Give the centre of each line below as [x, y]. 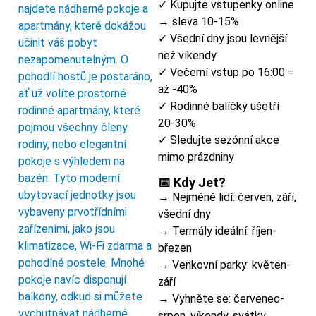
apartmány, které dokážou [82, 25]
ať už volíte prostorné [72, 93]
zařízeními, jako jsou [67, 229]
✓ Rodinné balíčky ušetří [219, 107]
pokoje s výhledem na [72, 161]
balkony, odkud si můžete [80, 296]
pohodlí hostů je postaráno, [85, 76]
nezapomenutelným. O [73, 59]
